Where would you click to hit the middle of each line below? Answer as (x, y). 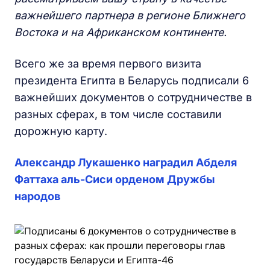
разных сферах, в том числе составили (118, 114)
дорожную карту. (61, 131)
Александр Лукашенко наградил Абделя (126, 162)
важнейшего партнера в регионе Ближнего (130, 15)
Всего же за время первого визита (108, 64)
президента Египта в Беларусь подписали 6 (132, 80)
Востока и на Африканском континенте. (121, 32)
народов (37, 196)
